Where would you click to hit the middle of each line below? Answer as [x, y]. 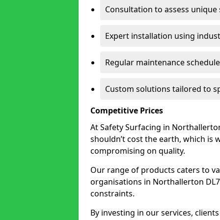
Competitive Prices [127, 110]
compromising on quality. [138, 151]
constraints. [112, 193]
